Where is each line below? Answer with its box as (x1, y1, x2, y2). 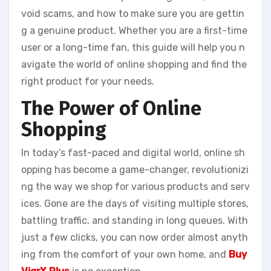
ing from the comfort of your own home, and (21, 248, 229, 260)
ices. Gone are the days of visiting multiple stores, (21, 197, 249, 209)
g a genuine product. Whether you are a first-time (21, 25, 247, 37)
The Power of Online (21, 97, 201, 120)
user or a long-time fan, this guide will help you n (21, 42, 245, 54)
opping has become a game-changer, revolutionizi (21, 163, 249, 175)
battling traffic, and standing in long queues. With (21, 214, 248, 226)
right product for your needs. (21, 76, 154, 88)
